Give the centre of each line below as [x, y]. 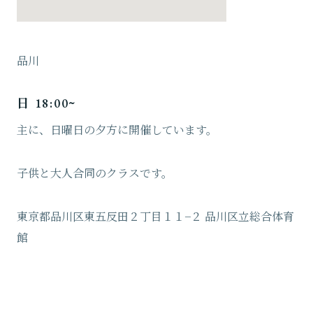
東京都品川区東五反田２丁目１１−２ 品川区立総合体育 [155, 217]
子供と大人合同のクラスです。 [95, 173]
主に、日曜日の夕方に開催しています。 [117, 130]
